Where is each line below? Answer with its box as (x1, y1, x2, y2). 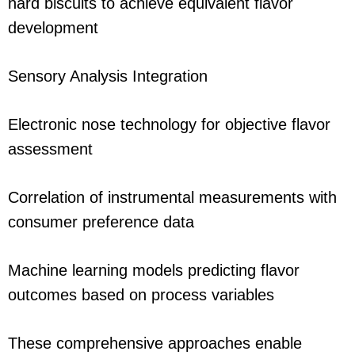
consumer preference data (8, 213, 194, 231)
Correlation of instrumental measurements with (8, 189, 337, 207)
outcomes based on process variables (8, 286, 274, 304)
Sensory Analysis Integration (8, 67, 208, 86)
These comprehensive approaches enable (8, 334, 302, 353)
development (8, 19, 98, 37)
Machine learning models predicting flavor (8, 261, 300, 280)
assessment (8, 140, 93, 158)
